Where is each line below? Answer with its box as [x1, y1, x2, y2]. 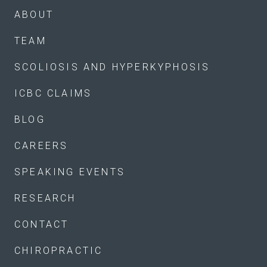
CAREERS [14, 140, 69, 152]
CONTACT [14, 219, 69, 231]
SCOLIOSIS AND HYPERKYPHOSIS [14, 61, 210, 73]
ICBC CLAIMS [14, 88, 92, 100]
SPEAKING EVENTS [14, 166, 125, 178]
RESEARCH [14, 193, 76, 204]
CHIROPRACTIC [14, 245, 103, 257]
